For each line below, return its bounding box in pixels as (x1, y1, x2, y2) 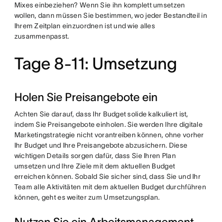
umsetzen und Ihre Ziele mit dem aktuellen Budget (14, 162, 175, 170)
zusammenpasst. (14, 32, 69, 40)
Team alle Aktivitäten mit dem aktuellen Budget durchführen (14, 183, 206, 191)
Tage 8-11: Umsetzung (14, 55, 177, 73)
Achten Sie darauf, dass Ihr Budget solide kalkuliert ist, (14, 110, 188, 118)
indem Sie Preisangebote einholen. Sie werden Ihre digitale (14, 120, 203, 128)
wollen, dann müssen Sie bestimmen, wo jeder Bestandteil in (14, 11, 207, 19)
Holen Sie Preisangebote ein (14, 91, 158, 104)
